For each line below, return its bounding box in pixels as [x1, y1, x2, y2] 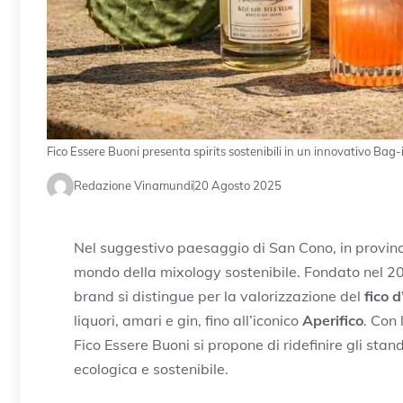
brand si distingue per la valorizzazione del [74, 286, 364, 305]
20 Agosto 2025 [194, 178, 282, 193]
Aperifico [302, 310, 363, 329]
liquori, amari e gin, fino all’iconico [74, 310, 302, 329]
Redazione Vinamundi [74, 178, 193, 193]
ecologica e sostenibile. [74, 359, 228, 378]
